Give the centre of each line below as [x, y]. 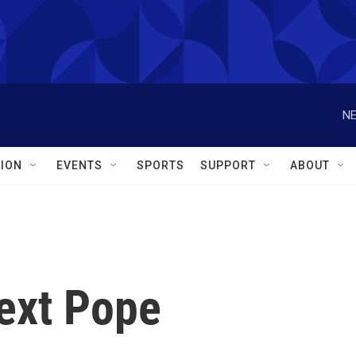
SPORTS [161, 165]
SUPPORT [228, 165]
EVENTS [79, 165]
